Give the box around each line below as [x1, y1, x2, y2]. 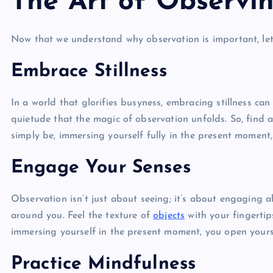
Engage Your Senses [11, 158, 191, 177]
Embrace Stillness [11, 62, 167, 81]
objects [153, 210, 185, 221]
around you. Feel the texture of [11, 210, 154, 221]
